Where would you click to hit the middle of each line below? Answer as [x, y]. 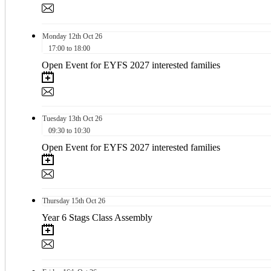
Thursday [56, 201]
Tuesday [54, 118]
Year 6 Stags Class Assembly [97, 217]
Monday [54, 36]
